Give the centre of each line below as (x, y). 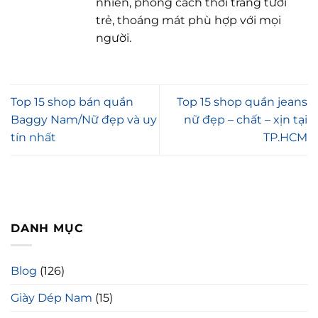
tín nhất (33, 138)
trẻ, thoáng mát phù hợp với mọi (188, 21)
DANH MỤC (47, 228)
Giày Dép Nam (51, 298)
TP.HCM (285, 138)
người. (114, 38)
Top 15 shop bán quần (72, 102)
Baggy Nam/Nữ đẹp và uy (84, 120)
